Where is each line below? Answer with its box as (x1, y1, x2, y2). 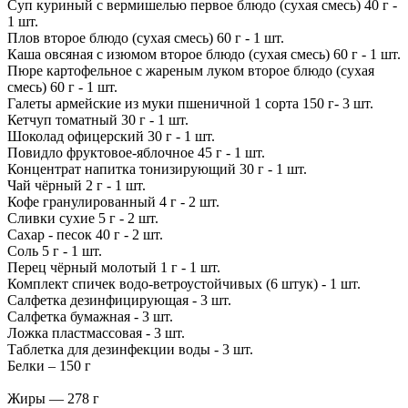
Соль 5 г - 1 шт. (7, 242, 102, 259)
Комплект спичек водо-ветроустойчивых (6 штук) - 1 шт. (7, 275, 361, 291)
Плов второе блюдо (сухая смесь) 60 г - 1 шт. (7, 29, 284, 46)
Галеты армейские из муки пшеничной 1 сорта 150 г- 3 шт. (7, 95, 373, 111)
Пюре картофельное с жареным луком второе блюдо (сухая (7, 62, 374, 78)
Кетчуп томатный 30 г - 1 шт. (7, 111, 189, 127)
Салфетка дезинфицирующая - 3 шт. (7, 291, 231, 308)
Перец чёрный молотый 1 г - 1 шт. (7, 259, 220, 275)
